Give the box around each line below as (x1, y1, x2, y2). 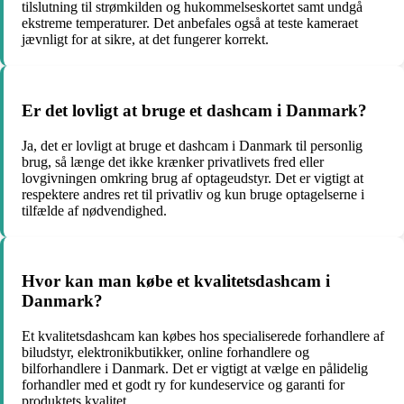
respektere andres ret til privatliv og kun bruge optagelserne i (22, 186, 364, 202)
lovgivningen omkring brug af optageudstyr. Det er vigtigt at (22, 170, 363, 186)
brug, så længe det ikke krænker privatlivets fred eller (22, 153, 324, 170)
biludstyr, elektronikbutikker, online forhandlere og (22, 344, 309, 361)
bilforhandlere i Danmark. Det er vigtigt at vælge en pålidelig (22, 361, 368, 377)
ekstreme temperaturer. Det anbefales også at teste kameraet (22, 15, 358, 32)
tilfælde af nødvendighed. (22, 202, 167, 218)
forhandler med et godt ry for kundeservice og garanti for (22, 377, 344, 393)
